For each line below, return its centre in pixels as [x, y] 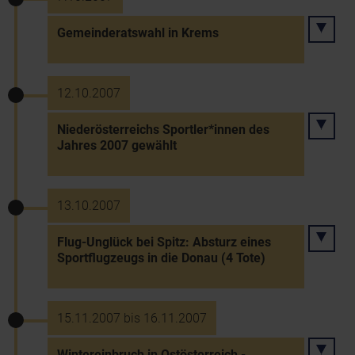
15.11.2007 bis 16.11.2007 [132, 318]
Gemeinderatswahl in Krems [138, 33]
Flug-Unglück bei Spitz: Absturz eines [164, 242]
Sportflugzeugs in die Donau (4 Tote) [161, 258]
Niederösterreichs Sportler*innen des [163, 130]
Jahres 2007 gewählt [117, 145]
